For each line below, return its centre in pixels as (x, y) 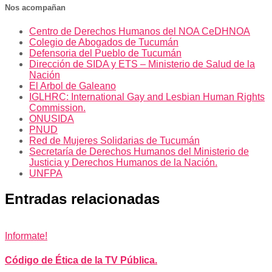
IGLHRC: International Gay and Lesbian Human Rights (147, 97)
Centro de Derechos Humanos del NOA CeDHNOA (140, 31)
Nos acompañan (35, 8)
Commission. (57, 107)
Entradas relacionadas (82, 199)
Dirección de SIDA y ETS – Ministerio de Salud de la (142, 64)
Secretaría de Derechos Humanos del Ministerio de (139, 151)
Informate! (26, 236)
